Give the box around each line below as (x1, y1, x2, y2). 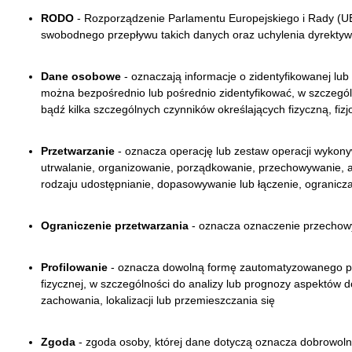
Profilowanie (41, 260, 108, 273)
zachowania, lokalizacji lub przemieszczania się (41, 293, 275, 306)
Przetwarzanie (41, 144, 115, 157)
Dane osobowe (41, 69, 121, 82)
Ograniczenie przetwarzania (41, 218, 189, 232)
